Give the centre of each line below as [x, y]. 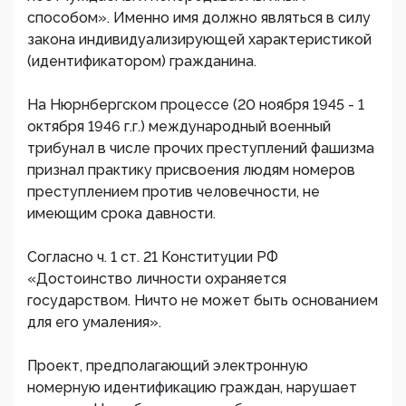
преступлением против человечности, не [174, 192]
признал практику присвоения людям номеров [191, 170]
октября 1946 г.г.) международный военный [179, 126]
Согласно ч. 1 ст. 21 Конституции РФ [153, 257]
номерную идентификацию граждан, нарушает [192, 387]
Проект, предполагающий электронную [168, 366]
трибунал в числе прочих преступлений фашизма [201, 148]
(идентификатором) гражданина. [142, 61]
